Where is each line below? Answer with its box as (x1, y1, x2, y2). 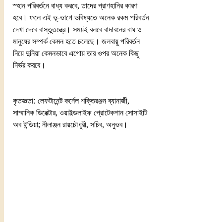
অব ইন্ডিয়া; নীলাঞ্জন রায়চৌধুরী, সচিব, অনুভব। (13, 119, 128, 129)
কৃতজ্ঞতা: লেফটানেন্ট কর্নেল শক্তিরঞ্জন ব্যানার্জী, (13, 96, 131, 106)
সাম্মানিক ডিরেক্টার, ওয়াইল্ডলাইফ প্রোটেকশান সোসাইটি (13, 108, 149, 117)
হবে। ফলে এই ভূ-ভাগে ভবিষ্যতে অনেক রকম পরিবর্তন (13, 12, 151, 22)
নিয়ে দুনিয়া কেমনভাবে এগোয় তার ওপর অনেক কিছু (13, 48, 141, 58)
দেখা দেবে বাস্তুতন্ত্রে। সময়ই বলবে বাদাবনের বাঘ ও (13, 24, 144, 34)
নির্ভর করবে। (13, 60, 48, 70)
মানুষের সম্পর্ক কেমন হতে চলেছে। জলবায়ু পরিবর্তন (13, 36, 142, 46)
